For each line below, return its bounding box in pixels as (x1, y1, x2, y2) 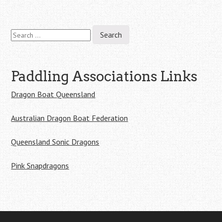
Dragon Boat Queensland (11, 89, 96, 99)
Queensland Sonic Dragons (11, 137, 100, 147)
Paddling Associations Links (11, 68, 198, 85)
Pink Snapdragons (11, 161, 69, 170)
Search (10, 25, 31, 34)
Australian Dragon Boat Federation (11, 113, 128, 123)
